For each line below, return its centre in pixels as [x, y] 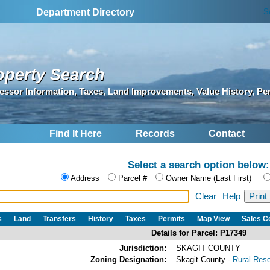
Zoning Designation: [128, 259]
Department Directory [86, 12]
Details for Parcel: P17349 [199, 233]
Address [85, 178]
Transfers [59, 218]
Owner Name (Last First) [209, 178]
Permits [171, 218]
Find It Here [76, 134]
